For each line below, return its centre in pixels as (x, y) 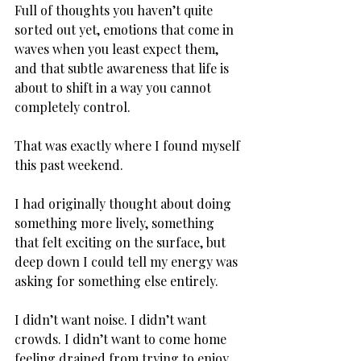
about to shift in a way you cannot (114, 87)
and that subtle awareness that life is (123, 68)
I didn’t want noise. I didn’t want (112, 319)
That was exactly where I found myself (129, 145)
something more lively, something (116, 222)
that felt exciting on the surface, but (122, 242)
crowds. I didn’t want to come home (122, 338)
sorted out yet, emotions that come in (126, 29)
